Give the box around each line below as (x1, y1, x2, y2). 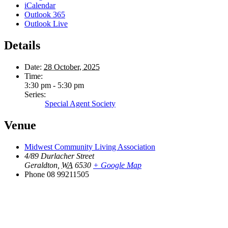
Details (4, 38, 40, 52)
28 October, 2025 (44, 62, 100, 71)
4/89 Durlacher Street (24, 151, 94, 160)
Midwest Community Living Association (24, 142, 155, 151)
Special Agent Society (45, 99, 116, 108)
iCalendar (24, 1, 55, 10)
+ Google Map (93, 160, 141, 169)
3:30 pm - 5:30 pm (24, 80, 84, 90)
